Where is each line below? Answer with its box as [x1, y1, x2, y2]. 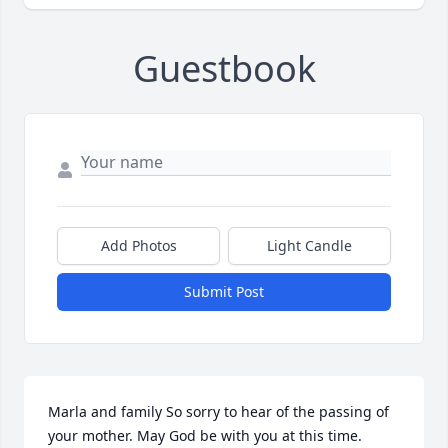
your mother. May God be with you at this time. [48, 426, 362, 446]
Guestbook [132, 44, 316, 94]
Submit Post [184, 282, 264, 302]
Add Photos [100, 236, 177, 256]
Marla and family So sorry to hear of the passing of [48, 402, 389, 422]
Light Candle [267, 236, 352, 256]
